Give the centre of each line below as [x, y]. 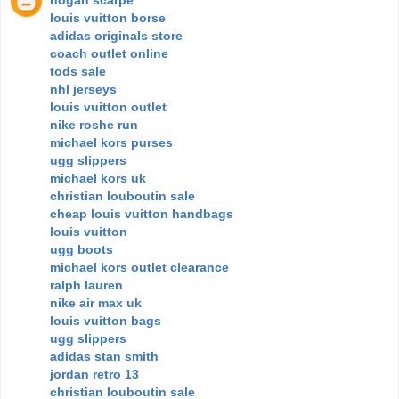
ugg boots [81, 249]
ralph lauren [86, 285]
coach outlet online [109, 53]
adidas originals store [116, 35]
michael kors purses [111, 142]
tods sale [78, 71]
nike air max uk [96, 302]
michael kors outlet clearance [139, 267]
